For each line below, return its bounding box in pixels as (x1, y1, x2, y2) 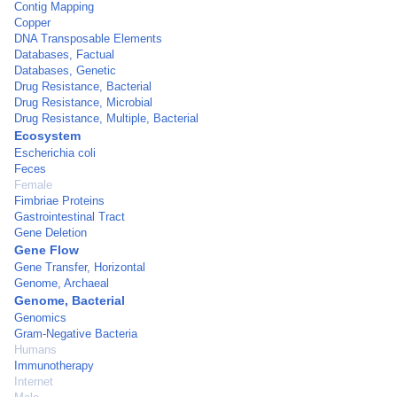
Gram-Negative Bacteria (14, 327, 137, 340)
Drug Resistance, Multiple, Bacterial (14, 112, 198, 125)
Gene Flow (14, 243, 79, 257)
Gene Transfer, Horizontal (14, 261, 145, 274)
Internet (14, 375, 53, 388)
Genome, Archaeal (14, 276, 109, 290)
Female (14, 178, 52, 191)
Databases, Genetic (14, 64, 116, 77)
